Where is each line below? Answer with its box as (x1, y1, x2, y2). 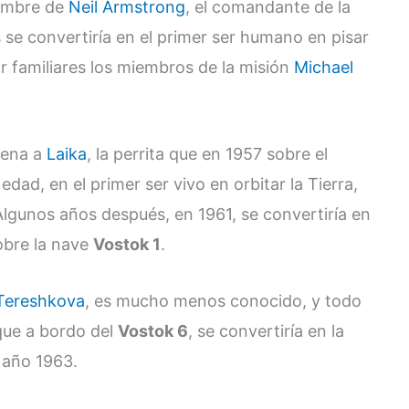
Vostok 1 (93, 234, 161, 254)
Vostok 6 (118, 320, 188, 341)
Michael (294, 58, 353, 77)
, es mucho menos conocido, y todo (85, 290, 362, 310)
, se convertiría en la (188, 320, 344, 341)
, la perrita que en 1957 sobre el (87, 143, 328, 163)
